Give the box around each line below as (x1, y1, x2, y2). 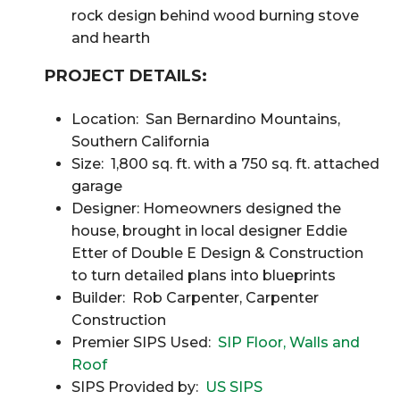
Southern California (71, 133, 210, 150)
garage (71, 178, 122, 195)
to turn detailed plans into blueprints (71, 267, 336, 284)
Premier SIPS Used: (71, 334, 218, 351)
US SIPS (205, 379, 262, 396)
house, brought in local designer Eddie (71, 222, 347, 239)
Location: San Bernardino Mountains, (71, 111, 340, 128)
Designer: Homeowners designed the (71, 200, 341, 217)
